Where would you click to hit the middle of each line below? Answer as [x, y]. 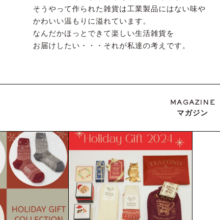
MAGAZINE [192, 103]
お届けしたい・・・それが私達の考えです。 [111, 45]
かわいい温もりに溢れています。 [92, 21]
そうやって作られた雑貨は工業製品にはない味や [119, 9]
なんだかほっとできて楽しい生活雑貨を [104, 33]
